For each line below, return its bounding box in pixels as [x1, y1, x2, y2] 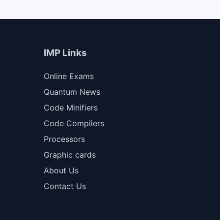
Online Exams [44, 71, 94, 82]
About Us [44, 165, 79, 176]
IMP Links [44, 47, 87, 59]
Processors [44, 134, 85, 144]
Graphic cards [44, 150, 96, 160]
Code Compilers [44, 118, 104, 129]
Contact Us [44, 181, 86, 192]
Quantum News [44, 87, 100, 97]
